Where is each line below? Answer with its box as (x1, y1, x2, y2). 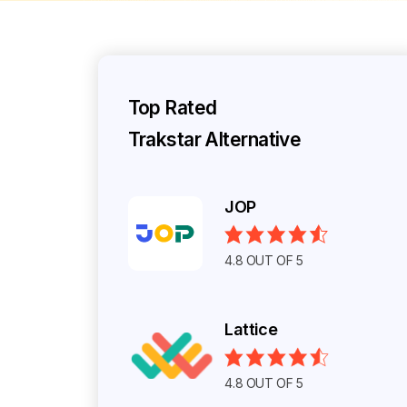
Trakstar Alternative (127, 128, 302, 151)
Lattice (224, 320, 278, 339)
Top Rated (127, 96, 217, 119)
